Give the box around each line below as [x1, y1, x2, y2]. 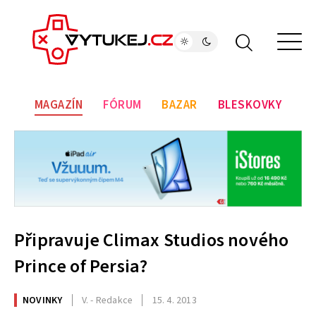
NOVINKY [23, 293, 63, 308]
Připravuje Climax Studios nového [14, 227, 289, 254]
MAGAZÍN [34, 97, 83, 114]
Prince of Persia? [14, 253, 148, 280]
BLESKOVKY [217, 97, 282, 114]
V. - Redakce [81, 293, 133, 308]
